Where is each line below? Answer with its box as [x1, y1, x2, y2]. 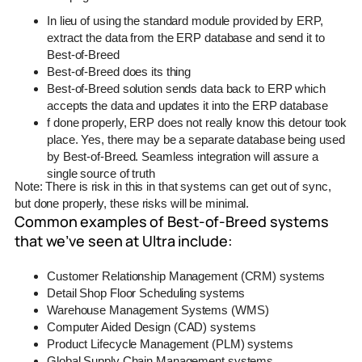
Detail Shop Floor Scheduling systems [47, 285, 246, 300]
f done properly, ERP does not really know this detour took [47, 115, 347, 129]
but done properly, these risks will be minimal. [15, 196, 250, 210]
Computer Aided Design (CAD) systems [47, 319, 256, 334]
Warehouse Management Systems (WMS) [47, 302, 269, 317]
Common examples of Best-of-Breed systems [15, 211, 329, 231]
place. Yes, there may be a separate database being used [47, 132, 345, 146]
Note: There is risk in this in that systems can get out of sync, [15, 179, 331, 193]
